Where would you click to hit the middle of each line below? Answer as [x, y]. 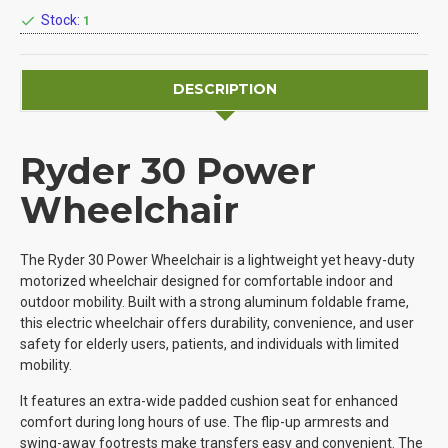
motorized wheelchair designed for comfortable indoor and [206, 280]
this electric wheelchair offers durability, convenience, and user [217, 322]
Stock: [60, 20]
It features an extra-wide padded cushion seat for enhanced [209, 400]
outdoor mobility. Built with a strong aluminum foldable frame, [214, 301]
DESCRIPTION [224, 89]
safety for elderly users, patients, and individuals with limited [209, 343]
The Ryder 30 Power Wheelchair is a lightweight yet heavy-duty [217, 259]
